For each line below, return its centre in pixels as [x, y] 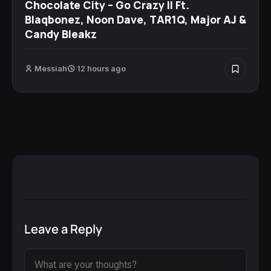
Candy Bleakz [61, 34]
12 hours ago [100, 68]
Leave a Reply [63, 229]
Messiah [51, 68]
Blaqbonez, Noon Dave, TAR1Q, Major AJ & [135, 19]
